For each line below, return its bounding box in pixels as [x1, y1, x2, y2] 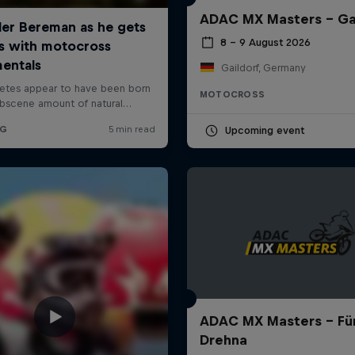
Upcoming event [224, 124, 304, 136]
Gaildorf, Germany [220, 61, 306, 74]
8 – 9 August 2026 [219, 36, 311, 49]
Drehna [199, 331, 247, 348]
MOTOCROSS [199, 89, 265, 99]
